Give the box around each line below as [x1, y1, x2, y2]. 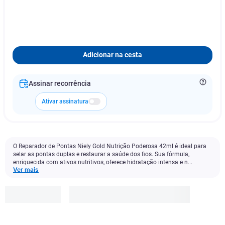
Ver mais [13, 166, 39, 173]
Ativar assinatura [42, 98, 88, 105]
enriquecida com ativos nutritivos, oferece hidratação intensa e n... [13, 159, 192, 166]
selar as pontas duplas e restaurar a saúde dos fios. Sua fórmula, [13, 151, 189, 158]
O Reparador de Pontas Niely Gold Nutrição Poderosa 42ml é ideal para [13, 143, 206, 150]
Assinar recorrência [29, 79, 91, 87]
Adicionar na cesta [83, 51, 142, 59]
